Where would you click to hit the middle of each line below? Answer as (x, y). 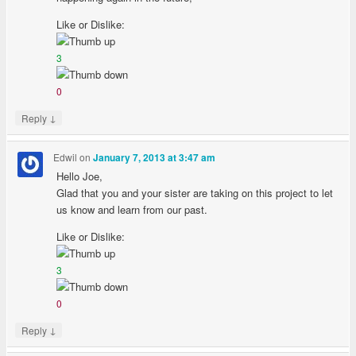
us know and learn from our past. (132, 209)
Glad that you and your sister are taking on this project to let (195, 192)
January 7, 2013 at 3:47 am (155, 158)
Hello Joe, (80, 176)
